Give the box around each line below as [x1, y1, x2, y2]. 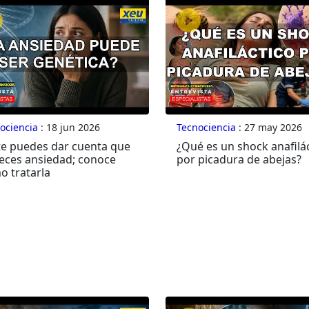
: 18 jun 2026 [37, 121, 100, 134]
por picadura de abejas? [176, 152, 301, 168]
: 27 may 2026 [235, 121, 302, 134]
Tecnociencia [176, 121, 236, 134]
